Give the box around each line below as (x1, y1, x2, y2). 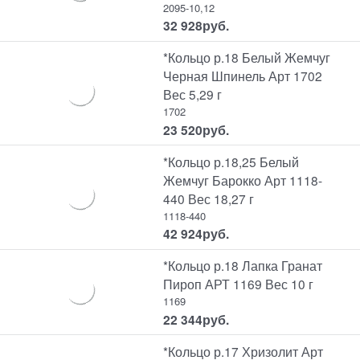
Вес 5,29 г (163, 85, 223, 104)
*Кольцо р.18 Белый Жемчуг (163, 48, 331, 67)
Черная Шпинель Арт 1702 (163, 67, 323, 85)
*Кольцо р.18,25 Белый (163, 152, 300, 170)
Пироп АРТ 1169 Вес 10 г (163, 275, 314, 293)
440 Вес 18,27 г (163, 189, 255, 207)
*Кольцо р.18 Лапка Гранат (163, 256, 323, 275)
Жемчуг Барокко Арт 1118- (163, 170, 323, 189)
